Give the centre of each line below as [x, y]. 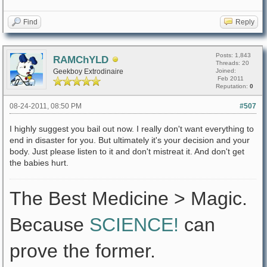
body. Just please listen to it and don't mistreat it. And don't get [127, 151]
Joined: [226, 71]
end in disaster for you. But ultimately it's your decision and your [130, 140]
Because [49, 225]
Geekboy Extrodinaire [88, 71]
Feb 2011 [230, 78]
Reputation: [233, 86]
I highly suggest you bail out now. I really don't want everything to [132, 129]
